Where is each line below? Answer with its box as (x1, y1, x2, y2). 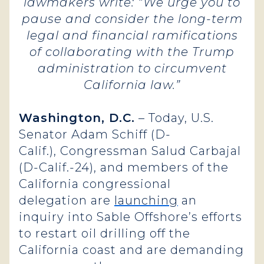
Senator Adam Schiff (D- (19, 127, 171, 141)
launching (114, 193, 178, 207)
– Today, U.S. (135, 111, 214, 125)
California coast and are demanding (19, 243, 244, 257)
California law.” (84, 78, 180, 92)
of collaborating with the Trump (29, 45, 235, 59)
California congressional (19, 177, 171, 191)
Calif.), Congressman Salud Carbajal (19, 144, 241, 158)
